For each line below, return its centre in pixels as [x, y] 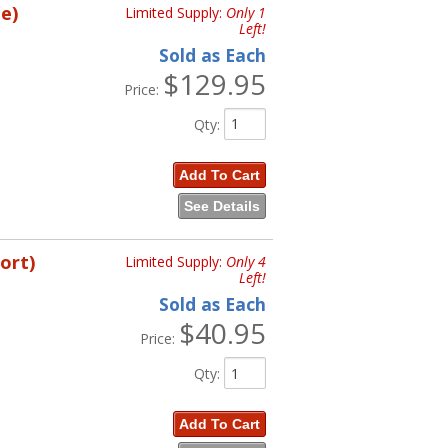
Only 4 [245, 262]
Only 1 [245, 12]
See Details [221, 205]
